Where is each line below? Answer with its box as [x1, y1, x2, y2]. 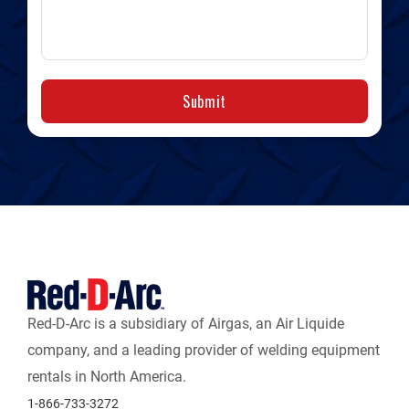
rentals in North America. [27, 368, 186, 385]
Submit [183, 90, 226, 112]
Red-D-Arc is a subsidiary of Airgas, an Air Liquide [27, 315, 344, 332]
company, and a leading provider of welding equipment [27, 341, 380, 359]
